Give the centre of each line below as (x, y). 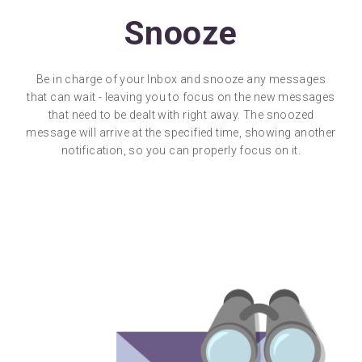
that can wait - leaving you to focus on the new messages (181, 97)
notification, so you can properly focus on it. (181, 151)
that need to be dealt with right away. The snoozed (181, 115)
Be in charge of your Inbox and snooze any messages (181, 80)
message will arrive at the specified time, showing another (181, 133)
